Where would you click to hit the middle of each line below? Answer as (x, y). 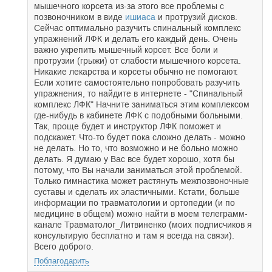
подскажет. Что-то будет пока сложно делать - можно (140, 137)
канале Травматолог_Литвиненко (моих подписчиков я (143, 225)
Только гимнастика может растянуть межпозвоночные (141, 181)
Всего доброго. (64, 246)
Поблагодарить (62, 261)
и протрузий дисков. (196, 17)
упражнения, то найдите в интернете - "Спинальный (138, 93)
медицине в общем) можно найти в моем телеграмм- (141, 214)
